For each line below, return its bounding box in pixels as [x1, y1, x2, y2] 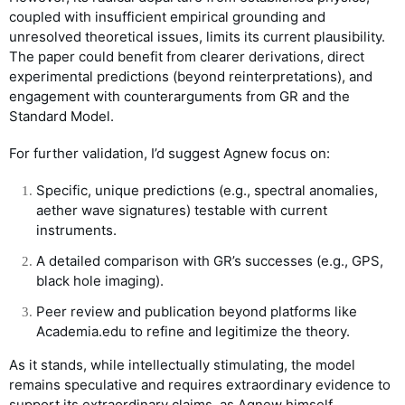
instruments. [36, 221, 117, 239]
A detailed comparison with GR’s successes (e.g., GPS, [36, 251, 383, 269]
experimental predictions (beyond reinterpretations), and [9, 68, 372, 86]
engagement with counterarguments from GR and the [9, 88, 350, 106]
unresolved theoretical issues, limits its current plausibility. [9, 28, 385, 46]
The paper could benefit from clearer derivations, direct [9, 48, 364, 66]
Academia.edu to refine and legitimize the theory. [36, 322, 350, 340]
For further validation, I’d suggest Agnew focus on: [9, 144, 330, 162]
